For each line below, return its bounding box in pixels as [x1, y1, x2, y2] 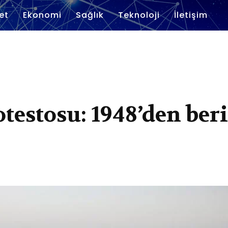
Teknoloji [118, 9, 160, 21]
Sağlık [76, 9, 104, 21]
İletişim [174, 9, 208, 21]
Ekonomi [23, 9, 62, 21]
